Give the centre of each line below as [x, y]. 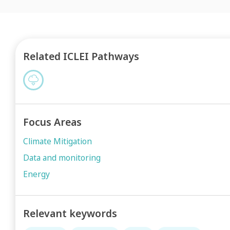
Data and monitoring [62, 158]
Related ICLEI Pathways [81, 56]
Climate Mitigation [57, 141]
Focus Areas [52, 122]
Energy [36, 174]
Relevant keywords [70, 213]
